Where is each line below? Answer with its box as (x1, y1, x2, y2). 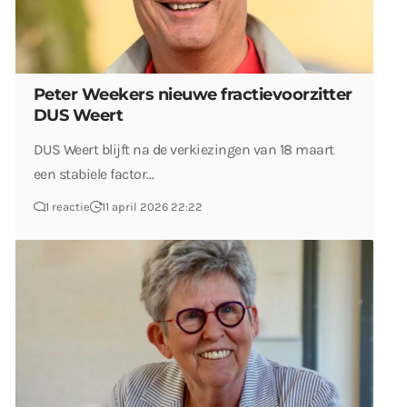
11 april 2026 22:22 (102, 200, 203, 213)
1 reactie (45, 200, 90, 213)
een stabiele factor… (34, 165, 154, 183)
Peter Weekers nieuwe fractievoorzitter (34, 84, 352, 104)
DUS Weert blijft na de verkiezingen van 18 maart (34, 141, 334, 158)
